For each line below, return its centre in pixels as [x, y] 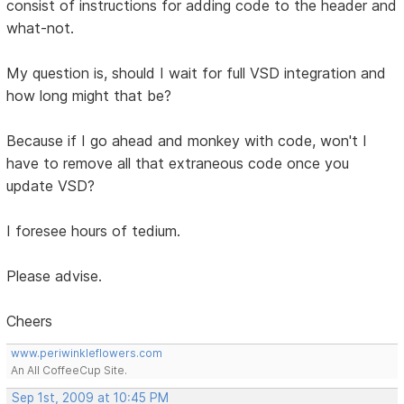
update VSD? [51, 185]
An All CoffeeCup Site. [69, 370]
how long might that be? [89, 95]
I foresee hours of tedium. [94, 230]
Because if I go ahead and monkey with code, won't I [187, 140]
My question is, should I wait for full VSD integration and [197, 73]
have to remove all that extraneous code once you [178, 163]
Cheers [30, 321]
